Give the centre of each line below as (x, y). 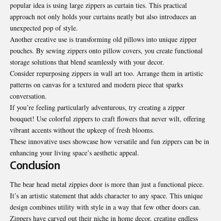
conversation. (28, 96)
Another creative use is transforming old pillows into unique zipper (103, 39)
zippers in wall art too (102, 73)
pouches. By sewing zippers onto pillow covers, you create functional (106, 50)
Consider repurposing (41, 73)
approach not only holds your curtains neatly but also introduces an (103, 16)
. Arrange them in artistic (168, 73)
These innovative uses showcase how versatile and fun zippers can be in (110, 141)
